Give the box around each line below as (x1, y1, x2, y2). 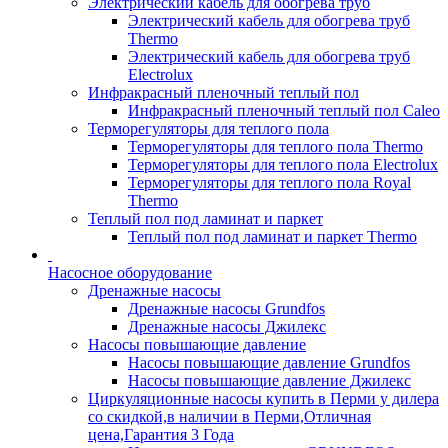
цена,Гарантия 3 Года (88, 426, 234, 443)
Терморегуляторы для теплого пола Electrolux (128, 156, 438, 173)
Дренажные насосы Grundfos (128, 300, 325, 317)
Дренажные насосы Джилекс (128, 318, 326, 335)
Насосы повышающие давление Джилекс (128, 372, 411, 389)
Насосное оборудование (48, 264, 212, 281)
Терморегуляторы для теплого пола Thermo (128, 138, 423, 155)
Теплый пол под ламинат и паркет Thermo (128, 228, 417, 245)
